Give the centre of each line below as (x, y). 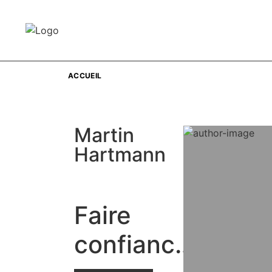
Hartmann (120, 155)
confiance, (135, 244)
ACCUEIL (85, 75)
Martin (104, 135)
